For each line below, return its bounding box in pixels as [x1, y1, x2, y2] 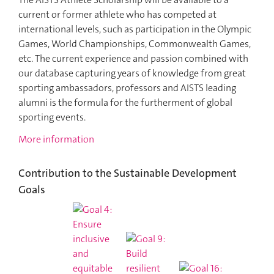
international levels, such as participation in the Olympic [18, 22, 251, 35]
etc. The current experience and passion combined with [18, 51, 248, 65]
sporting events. [18, 110, 87, 124]
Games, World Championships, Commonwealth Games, [18, 37, 251, 50]
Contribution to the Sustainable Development [18, 166, 237, 181]
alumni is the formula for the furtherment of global [18, 95, 232, 109]
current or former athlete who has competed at [18, 7, 217, 21]
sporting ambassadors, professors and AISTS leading [18, 81, 236, 94]
